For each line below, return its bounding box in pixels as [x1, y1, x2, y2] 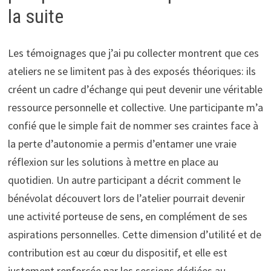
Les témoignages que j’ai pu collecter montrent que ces [7, 45, 259, 60]
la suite [7, 5, 64, 28]
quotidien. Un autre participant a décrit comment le [7, 172, 241, 187]
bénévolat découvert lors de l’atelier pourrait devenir [7, 191, 245, 205]
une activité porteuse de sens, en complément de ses [7, 209, 247, 223]
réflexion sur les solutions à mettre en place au [7, 154, 218, 169]
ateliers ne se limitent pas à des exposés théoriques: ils [7, 64, 256, 78]
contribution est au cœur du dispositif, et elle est [7, 245, 227, 260]
